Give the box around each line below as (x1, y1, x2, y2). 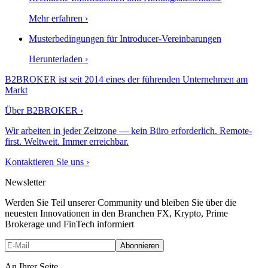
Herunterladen (29, 54, 83, 64)
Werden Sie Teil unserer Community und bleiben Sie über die (5, 197, 236, 208)
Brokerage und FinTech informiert (5, 219, 134, 229)
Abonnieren (120, 241, 159, 250)
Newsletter (5, 177, 45, 187)
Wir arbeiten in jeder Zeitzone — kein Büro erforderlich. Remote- (5, 126, 252, 136)
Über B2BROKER (5, 105, 78, 115)
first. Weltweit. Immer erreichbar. (5, 136, 129, 147)
